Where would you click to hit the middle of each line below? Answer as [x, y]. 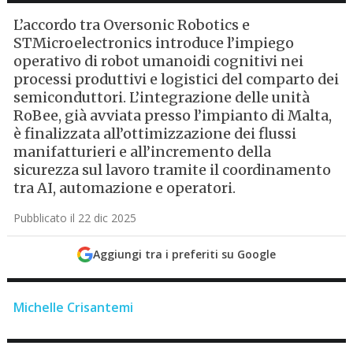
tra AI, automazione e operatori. [125, 188]
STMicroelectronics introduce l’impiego [154, 43]
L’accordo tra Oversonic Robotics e [132, 25]
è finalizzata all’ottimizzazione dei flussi [155, 134]
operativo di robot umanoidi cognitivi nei [159, 61]
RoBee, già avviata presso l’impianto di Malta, [173, 115]
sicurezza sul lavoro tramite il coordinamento [173, 170]
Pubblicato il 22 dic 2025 [75, 218]
